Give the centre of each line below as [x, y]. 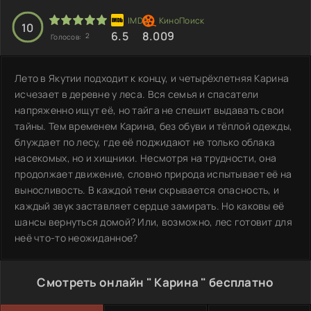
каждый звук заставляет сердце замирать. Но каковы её [150, 205]
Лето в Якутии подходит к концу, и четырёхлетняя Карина [152, 78]
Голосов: [67, 36]
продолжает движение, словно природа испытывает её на [153, 174]
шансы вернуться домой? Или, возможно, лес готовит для [153, 221]
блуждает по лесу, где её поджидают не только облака [145, 142]
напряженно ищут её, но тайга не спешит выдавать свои [150, 110]
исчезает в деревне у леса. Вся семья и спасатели [137, 94]
